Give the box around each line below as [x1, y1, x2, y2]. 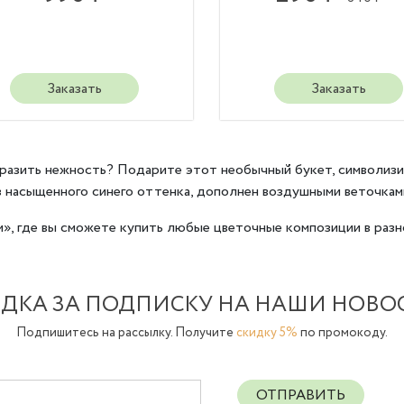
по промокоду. [298, 324, 388, 343]
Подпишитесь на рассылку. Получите [16, 324, 236, 343]
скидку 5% [236, 324, 298, 343]
